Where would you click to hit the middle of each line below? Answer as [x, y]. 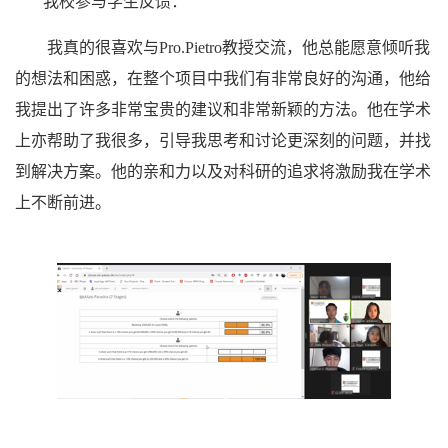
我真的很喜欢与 [103, 48]
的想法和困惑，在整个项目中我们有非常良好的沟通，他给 [223, 79]
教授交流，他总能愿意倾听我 [326, 48]
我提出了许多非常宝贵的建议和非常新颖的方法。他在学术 [223, 110]
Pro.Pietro [190, 48]
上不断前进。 [63, 203]
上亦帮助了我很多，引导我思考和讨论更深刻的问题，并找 [223, 141]
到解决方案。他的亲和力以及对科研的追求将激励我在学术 [223, 172]
